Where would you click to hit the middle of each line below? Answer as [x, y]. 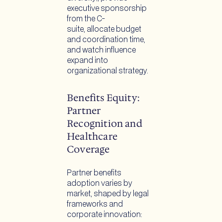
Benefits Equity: [104, 97]
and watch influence [101, 50]
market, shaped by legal [108, 194]
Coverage [88, 149]
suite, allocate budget [104, 29]
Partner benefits [94, 173]
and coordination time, [106, 40]
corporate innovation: [105, 215]
